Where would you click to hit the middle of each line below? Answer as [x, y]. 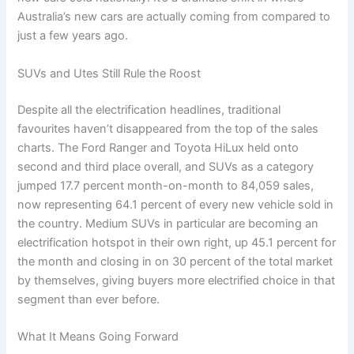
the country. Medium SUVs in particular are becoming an [168, 223]
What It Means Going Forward [98, 336]
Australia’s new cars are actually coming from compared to [174, 17]
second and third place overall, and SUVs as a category [166, 166]
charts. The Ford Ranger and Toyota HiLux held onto [158, 147]
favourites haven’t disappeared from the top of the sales [168, 128]
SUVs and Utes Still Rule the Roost [109, 73]
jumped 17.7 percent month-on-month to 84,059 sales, [166, 185]
